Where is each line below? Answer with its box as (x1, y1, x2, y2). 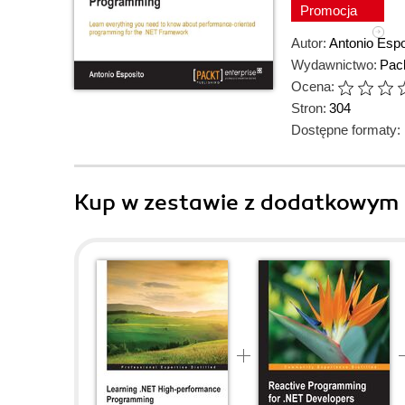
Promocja (300, 3, 361, 18)
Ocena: (291, 79, 334, 94)
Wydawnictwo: (291, 57, 377, 72)
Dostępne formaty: (291, 122, 400, 137)
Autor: (291, 35, 326, 51)
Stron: (291, 100, 326, 116)
